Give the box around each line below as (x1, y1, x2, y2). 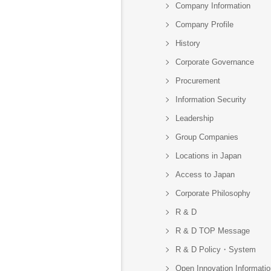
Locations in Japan (175, 151, 241, 160)
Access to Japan (175, 170, 235, 179)
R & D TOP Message (175, 226, 250, 235)
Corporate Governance (175, 57, 254, 67)
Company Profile (175, 20, 233, 29)
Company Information (175, 1, 250, 10)
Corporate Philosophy (175, 189, 250, 198)
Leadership (175, 114, 214, 123)
